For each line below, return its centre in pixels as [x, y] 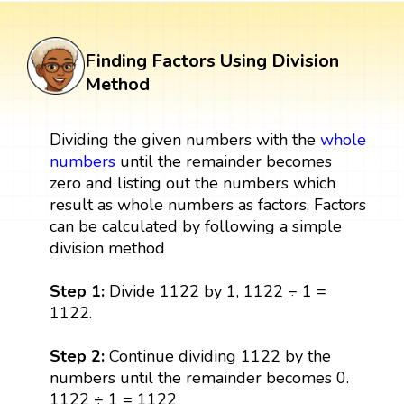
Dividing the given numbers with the [184, 139]
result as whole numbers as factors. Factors [207, 204]
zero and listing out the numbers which [192, 183]
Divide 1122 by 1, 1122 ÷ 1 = [215, 291]
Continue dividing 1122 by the [220, 356]
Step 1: [77, 291]
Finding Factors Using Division [212, 60]
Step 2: [79, 356]
